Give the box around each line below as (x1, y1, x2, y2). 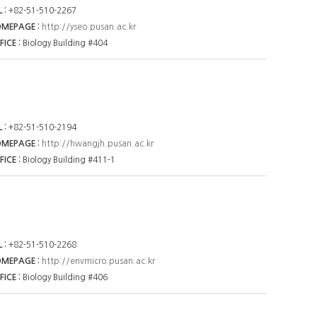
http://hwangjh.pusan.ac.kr (42, 139, 154, 149)
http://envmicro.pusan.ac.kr (42, 256, 156, 265)
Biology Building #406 (23, 272, 108, 282)
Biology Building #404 (23, 38, 108, 47)
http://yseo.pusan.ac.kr (42, 22, 137, 31)
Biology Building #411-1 (23, 156, 116, 165)
